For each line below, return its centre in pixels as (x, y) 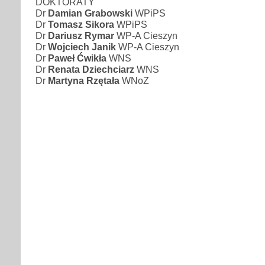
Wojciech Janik (82, 46)
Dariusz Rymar (81, 35)
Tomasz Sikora (81, 24)
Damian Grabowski (90, 13)
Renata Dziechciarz (92, 69)
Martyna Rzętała (85, 80)
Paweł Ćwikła (78, 58)
